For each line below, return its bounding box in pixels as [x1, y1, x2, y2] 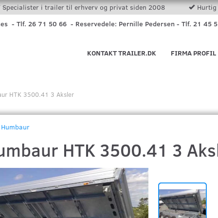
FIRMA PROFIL [171, 48, 216, 57]
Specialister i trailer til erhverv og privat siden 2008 [2, 2, 167, 12]
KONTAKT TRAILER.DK [87, 48, 156, 57]
